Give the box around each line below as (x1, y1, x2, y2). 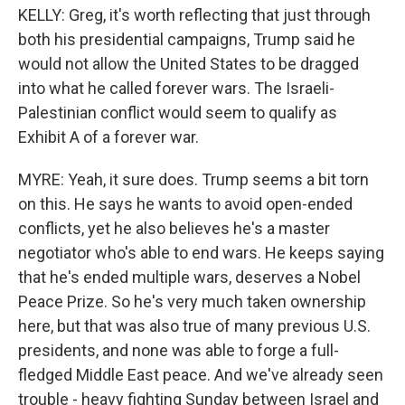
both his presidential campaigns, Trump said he (18, 30, 355, 49)
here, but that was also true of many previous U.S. (18, 316, 371, 335)
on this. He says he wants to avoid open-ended (18, 194, 353, 213)
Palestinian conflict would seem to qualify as (18, 103, 337, 122)
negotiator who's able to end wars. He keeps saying (18, 243, 384, 262)
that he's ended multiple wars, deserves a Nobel (18, 268, 361, 287)
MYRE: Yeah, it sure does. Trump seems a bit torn (18, 170, 369, 189)
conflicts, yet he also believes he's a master (18, 219, 330, 238)
